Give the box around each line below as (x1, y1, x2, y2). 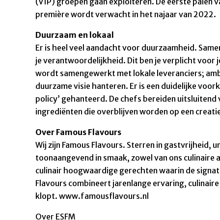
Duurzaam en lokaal (35, 29, 114, 40)
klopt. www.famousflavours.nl (35, 191, 149, 201)
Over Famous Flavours (35, 127, 121, 137)
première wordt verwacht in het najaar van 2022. (35, 9, 216, 19)
